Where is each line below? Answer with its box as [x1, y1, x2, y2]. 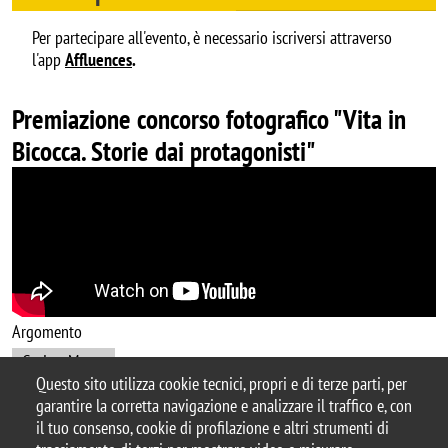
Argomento [12, 319, 82, 343]
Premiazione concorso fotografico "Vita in [12, 101, 406, 136]
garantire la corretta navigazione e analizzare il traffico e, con [36, 394, 412, 418]
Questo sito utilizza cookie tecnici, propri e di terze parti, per [36, 372, 407, 396]
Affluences [65, 47, 132, 71]
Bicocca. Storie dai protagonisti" [12, 133, 315, 168]
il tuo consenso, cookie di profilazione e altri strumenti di [36, 416, 389, 440]
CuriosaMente [21, 350, 106, 374]
